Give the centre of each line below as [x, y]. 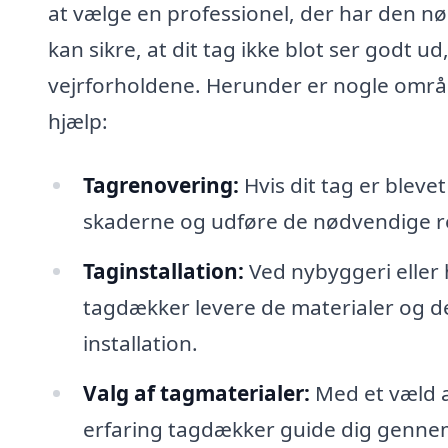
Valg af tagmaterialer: [196, 392]
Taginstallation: [163, 270]
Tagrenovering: [160, 185]
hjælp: [78, 121]
